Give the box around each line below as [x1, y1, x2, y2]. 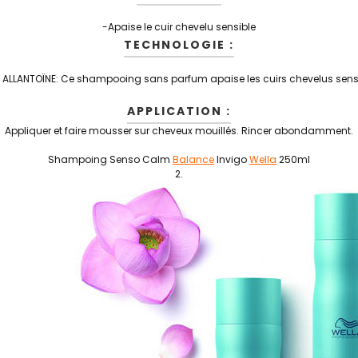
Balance [173, 153, 214, 166]
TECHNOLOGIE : [124, 37, 234, 53]
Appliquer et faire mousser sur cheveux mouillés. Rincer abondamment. [5, 124, 353, 137]
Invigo [214, 153, 249, 166]
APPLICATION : [127, 103, 231, 119]
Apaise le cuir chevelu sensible [108, 20, 256, 34]
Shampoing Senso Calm [48, 153, 173, 166]
